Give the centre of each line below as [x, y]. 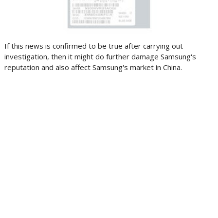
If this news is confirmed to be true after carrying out [93, 46]
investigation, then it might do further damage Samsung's [100, 56]
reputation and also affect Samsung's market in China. [93, 67]
